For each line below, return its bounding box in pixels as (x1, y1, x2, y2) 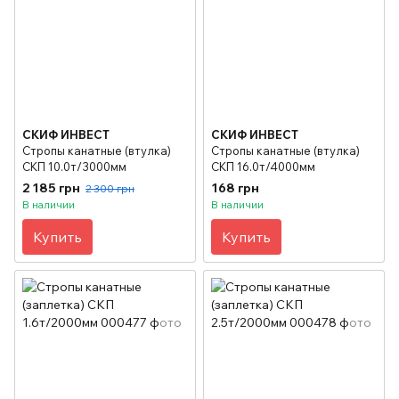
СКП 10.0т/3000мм (22, 159, 126, 174)
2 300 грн (85, 181, 134, 195)
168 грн (211, 179, 259, 196)
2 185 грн (22, 179, 80, 196)
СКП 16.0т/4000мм (211, 159, 315, 174)
